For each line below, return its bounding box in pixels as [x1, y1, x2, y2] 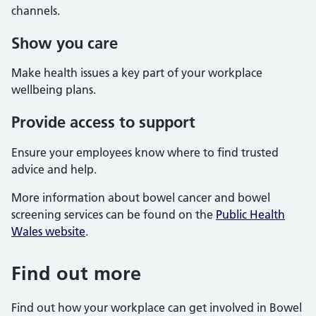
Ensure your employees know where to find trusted [11, 145, 279, 159]
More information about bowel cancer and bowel [11, 190, 270, 205]
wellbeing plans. [11, 83, 96, 97]
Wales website [11, 224, 85, 238]
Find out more [11, 261, 141, 285]
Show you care [11, 32, 118, 53]
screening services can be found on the [11, 207, 216, 221]
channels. [11, 3, 60, 18]
